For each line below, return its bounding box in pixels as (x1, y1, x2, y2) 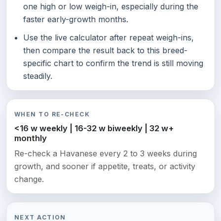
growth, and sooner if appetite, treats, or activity (14, 161, 195, 172)
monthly (14, 133, 47, 144)
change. (14, 174, 44, 184)
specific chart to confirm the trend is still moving (23, 58, 203, 69)
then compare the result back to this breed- (23, 45, 187, 56)
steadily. (23, 71, 52, 81)
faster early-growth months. (23, 14, 128, 24)
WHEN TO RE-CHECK (14, 110, 90, 118)
